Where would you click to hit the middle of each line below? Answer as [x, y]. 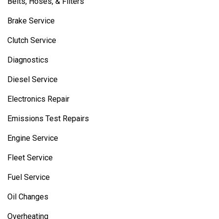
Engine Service [33, 138]
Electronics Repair [38, 99]
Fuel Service [29, 177]
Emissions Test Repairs [48, 119]
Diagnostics [28, 60]
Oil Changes [28, 197]
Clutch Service [32, 40]
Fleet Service [30, 158]
